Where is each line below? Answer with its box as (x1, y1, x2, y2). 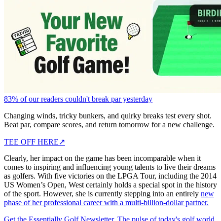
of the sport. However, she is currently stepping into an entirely (4, 189, 201, 198)
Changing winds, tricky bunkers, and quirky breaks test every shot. (4, 111, 212, 120)
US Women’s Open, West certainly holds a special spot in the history (4, 180, 217, 189)
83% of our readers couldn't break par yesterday (4, 94, 152, 103)
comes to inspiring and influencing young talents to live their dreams (4, 162, 216, 171)
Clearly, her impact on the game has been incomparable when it (4, 153, 201, 162)
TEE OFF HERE (4, 137, 59, 146)
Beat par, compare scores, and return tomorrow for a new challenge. (4, 120, 215, 129)
